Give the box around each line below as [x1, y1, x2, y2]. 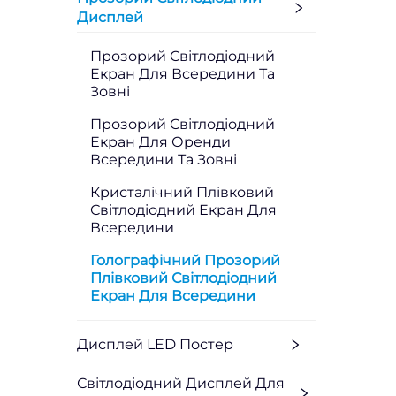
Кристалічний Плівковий [90, 183, 274, 201]
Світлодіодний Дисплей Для [77, 374, 285, 392]
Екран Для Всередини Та [90, 65, 275, 82]
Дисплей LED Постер [77, 335, 233, 353]
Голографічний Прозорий [90, 251, 280, 269]
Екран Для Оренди [90, 133, 231, 150]
